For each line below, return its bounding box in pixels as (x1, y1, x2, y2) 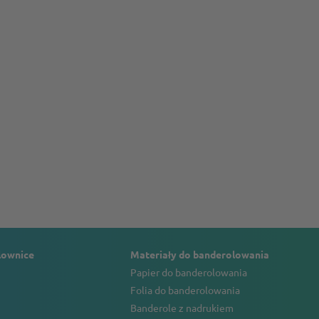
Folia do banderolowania (130, 283, 240, 296)
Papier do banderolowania (130, 266, 247, 278)
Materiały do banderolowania (130, 248, 269, 261)
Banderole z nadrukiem (130, 301, 234, 314)
